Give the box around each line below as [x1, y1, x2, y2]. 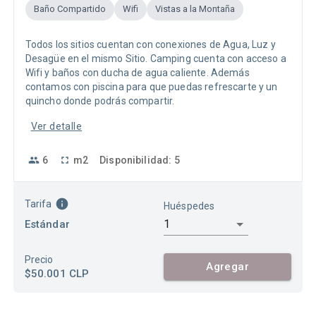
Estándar [24, 218, 70, 231]
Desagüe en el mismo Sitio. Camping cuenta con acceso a [25, 52, 286, 64]
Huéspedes [164, 200, 215, 212]
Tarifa [24, 197, 52, 209]
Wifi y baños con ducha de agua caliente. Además [25, 66, 250, 78]
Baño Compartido [33, 4, 106, 15]
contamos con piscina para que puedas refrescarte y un [25, 80, 278, 92]
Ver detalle [30, 120, 83, 132]
